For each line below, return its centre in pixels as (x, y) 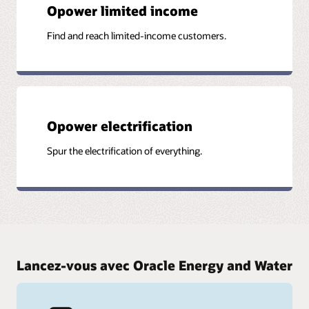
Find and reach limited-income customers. (137, 35)
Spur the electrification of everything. (125, 151)
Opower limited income (123, 10)
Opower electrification (120, 126)
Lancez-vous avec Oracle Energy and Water (154, 265)
